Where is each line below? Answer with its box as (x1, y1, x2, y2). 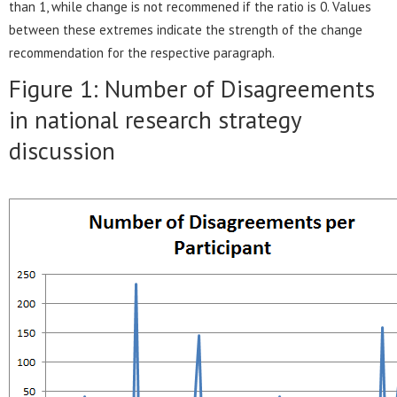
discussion (9, 135, 115, 166)
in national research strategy (9, 104, 301, 135)
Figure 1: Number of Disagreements (9, 73, 375, 104)
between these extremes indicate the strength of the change (9, 20, 362, 38)
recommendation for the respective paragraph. (9, 43, 275, 61)
